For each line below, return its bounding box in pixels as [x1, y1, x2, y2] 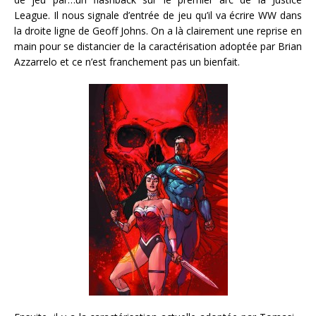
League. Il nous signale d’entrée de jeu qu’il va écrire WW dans [14, 8, 302, 22]
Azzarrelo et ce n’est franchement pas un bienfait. [14, 54, 240, 68]
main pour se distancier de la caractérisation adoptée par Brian [14, 39, 302, 53]
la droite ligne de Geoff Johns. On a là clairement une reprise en [14, 23, 302, 37]
